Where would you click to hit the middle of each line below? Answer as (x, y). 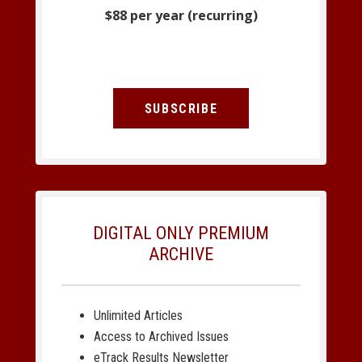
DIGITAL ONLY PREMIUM (181, 234)
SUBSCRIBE (181, 108)
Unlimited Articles (138, 316)
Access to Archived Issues (161, 337)
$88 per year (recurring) (181, 16)
